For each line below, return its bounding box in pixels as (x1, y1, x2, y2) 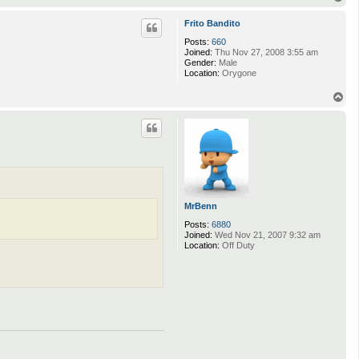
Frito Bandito (184, 18, 240, 29)
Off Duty (220, 240, 255, 250)
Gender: (184, 58, 216, 68)
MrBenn (184, 200, 217, 211)
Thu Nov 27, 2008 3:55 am (212, 47, 318, 58)
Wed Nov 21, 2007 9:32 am (212, 229, 321, 240)
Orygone (220, 68, 256, 79)
